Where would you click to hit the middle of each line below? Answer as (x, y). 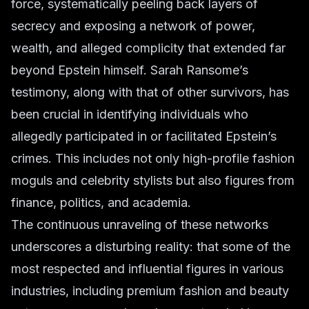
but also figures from (233, 180)
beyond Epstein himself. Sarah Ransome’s (130, 70)
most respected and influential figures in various (147, 269)
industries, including (69, 291)
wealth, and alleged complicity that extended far (148, 48)
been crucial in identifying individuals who (130, 114)
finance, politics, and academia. (101, 202)
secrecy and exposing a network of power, (133, 26)
